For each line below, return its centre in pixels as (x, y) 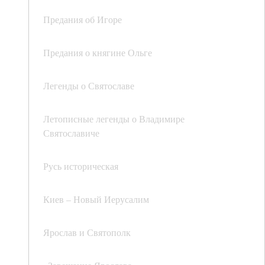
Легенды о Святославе (89, 86)
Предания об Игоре (83, 20)
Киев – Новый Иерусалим (96, 199)
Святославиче (71, 133)
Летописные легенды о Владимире (114, 119)
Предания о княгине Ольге (98, 53)
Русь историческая (81, 166)
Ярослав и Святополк (87, 232)
